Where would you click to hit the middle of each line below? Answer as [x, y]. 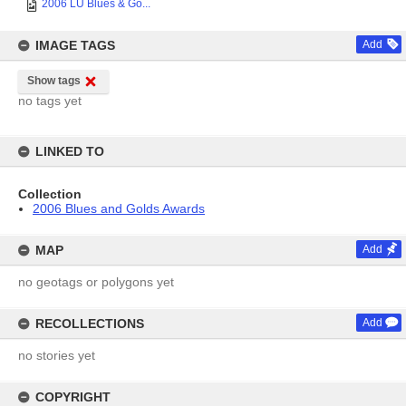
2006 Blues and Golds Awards [119, 208]
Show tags [54, 81]
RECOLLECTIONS [90, 324]
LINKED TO [70, 151]
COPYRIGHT [73, 397]
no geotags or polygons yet [96, 282]
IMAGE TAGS [75, 45]
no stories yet [57, 355]
